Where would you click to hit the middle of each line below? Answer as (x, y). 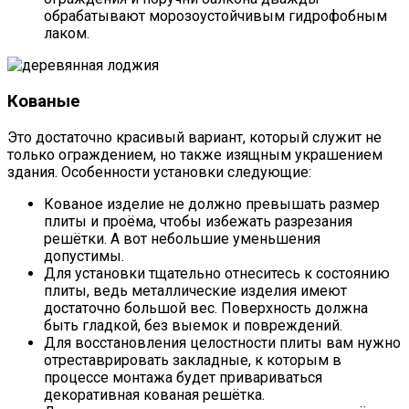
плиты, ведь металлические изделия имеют (195, 290)
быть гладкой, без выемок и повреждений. (193, 325)
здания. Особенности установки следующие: (159, 172)
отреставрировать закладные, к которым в (193, 360)
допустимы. (84, 256)
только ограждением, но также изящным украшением (195, 154)
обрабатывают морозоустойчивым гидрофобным (215, 16)
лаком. (67, 34)
